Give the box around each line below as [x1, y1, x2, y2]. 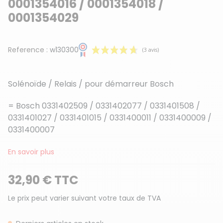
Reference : [8, 44, 48, 55]
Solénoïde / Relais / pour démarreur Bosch [8, 78, 174, 90]
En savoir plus [8, 146, 54, 157]
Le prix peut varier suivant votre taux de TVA [8, 193, 161, 203]
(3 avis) [167, 133, 187, 142]
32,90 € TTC [8, 171, 78, 188]
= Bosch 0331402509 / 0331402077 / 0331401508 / [8, 100, 200, 111]
